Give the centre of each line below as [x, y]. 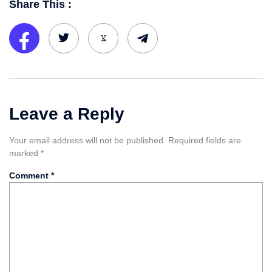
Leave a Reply [67, 114]
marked [25, 153]
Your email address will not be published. [87, 141]
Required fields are [205, 141]
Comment [30, 175]
